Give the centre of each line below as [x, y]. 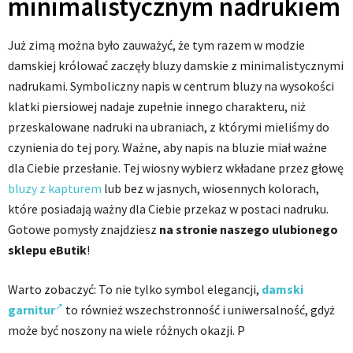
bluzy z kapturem [55, 189]
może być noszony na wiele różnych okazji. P [126, 331]
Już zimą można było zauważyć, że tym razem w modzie [156, 45]
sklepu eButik [47, 250]
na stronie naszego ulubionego [249, 230]
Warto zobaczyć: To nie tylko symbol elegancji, [135, 290]
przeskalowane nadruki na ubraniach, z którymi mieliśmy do [169, 127]
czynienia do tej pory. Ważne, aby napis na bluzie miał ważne [167, 148]
